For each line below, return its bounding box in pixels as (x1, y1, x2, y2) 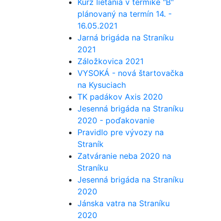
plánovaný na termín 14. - (77, 9, 172, 19)
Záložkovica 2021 (77, 56, 144, 66)
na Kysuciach (77, 80, 126, 90)
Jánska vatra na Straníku (77, 198, 170, 208)
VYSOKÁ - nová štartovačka (77, 68, 184, 78)
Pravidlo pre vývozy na (77, 127, 164, 137)
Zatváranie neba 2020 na (77, 151, 171, 161)
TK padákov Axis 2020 (77, 92, 163, 102)
